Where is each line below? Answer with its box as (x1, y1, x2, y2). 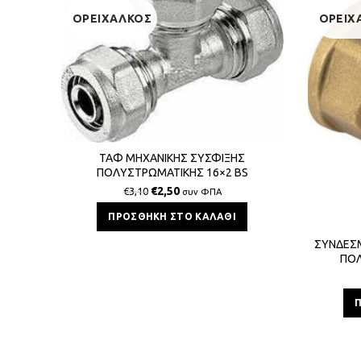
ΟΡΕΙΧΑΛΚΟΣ (73, 12, 151, 25)
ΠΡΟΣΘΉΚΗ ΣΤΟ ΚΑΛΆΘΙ (108, 211, 237, 222)
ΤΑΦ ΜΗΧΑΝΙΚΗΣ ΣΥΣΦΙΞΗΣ (99, 151, 246, 165)
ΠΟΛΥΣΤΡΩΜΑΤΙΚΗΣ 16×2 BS (96, 166, 248, 180)
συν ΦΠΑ (181, 187, 222, 197)
